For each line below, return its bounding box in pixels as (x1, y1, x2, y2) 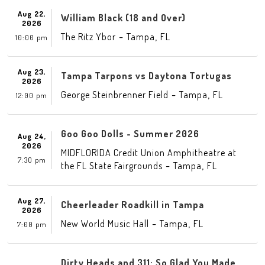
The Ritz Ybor (61, 31, 116, 43)
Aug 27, (18, 195, 46, 205)
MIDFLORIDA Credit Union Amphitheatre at (61, 147, 237, 159)
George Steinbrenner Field (61, 89, 169, 101)
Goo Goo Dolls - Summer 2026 (61, 128, 199, 140)
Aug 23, (18, 66, 46, 76)
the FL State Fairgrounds (61, 160, 163, 172)
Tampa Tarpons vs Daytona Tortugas (61, 70, 232, 82)
